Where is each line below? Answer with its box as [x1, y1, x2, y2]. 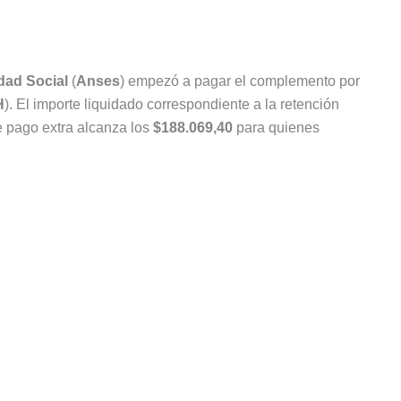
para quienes [233, 120, 320, 136]
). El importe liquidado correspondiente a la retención [4, 97, 339, 113]
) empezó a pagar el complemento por [120, 73, 360, 90]
